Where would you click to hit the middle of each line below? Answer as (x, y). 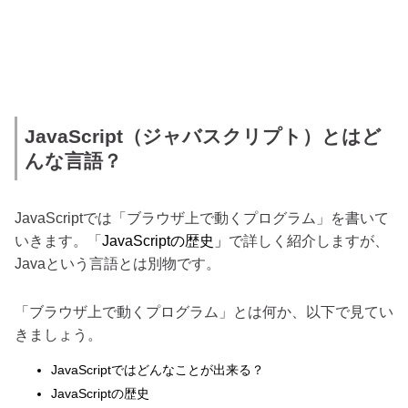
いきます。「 (58, 241)
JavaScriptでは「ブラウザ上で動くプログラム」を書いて (202, 219)
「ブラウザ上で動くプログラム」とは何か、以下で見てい (204, 311)
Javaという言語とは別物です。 (117, 264)
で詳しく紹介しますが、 (309, 241)
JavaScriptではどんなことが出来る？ (158, 370)
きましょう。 (58, 334)
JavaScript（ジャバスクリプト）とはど (203, 136)
